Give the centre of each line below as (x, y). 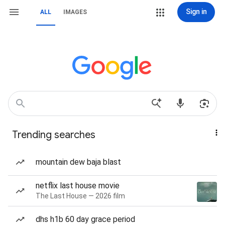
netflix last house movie (78, 186)
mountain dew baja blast (78, 162)
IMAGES (75, 12)
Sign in (196, 12)
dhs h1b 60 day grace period (85, 219)
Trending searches (54, 135)
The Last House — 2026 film (80, 196)
